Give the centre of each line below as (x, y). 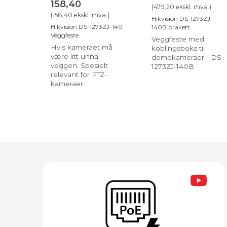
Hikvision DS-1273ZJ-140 (87, 27)
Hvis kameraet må (82, 47)
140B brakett (171, 27)
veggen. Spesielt (79, 66)
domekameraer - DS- (188, 58)
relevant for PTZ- (79, 75)
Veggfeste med (178, 39)
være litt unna (74, 56)
